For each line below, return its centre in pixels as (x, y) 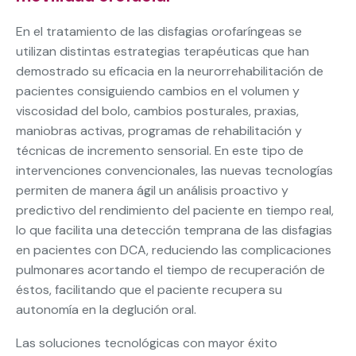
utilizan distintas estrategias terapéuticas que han (163, 51)
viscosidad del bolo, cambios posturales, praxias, (157, 110)
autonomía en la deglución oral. (106, 309)
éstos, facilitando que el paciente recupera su (149, 289)
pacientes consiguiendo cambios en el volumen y (158, 91)
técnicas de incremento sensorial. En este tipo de (160, 150)
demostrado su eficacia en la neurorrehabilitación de (170, 71)
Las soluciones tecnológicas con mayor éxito (147, 342)
